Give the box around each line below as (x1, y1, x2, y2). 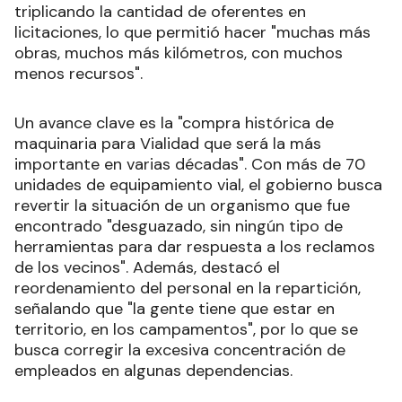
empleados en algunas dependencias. (14, 359, 293, 381)
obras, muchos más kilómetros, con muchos (14, 41, 343, 64)
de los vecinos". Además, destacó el (14, 256, 280, 278)
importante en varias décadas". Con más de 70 (14, 153, 365, 175)
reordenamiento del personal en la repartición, (14, 276, 361, 299)
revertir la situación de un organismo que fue (14, 194, 350, 216)
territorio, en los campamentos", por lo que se (14, 318, 358, 340)
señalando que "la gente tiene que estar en (14, 297, 335, 319)
